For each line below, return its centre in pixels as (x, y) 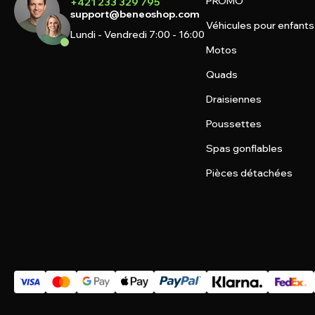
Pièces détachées (249, 173)
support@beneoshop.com (135, 14)
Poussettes (234, 124)
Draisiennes (234, 99)
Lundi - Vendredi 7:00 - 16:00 (137, 34)
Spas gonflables (244, 148)
